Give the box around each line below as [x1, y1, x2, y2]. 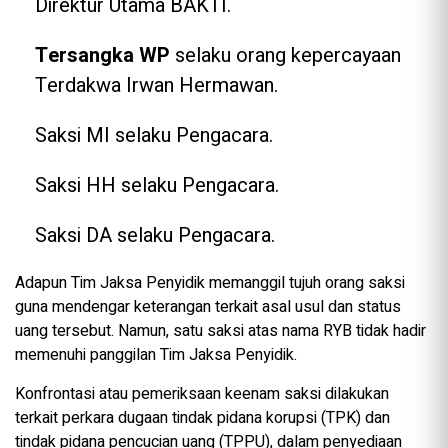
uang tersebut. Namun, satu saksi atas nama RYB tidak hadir [15, 319, 426, 344]
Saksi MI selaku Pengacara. [35, 121, 273, 151]
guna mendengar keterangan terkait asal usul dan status [15, 295, 401, 320]
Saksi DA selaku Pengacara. [35, 221, 275, 251]
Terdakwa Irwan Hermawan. [35, 71, 278, 101]
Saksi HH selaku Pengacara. [35, 171, 279, 201]
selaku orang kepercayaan [175, 41, 401, 71]
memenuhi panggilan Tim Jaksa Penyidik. [15, 343, 297, 368]
